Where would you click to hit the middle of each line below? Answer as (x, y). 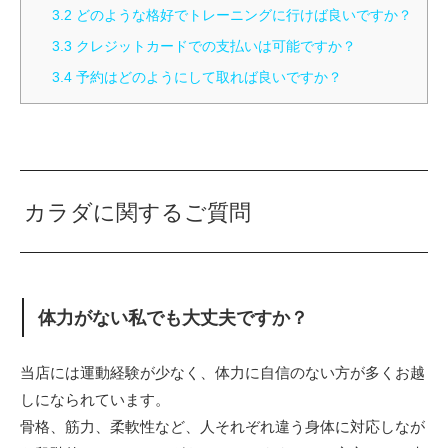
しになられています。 (95, 399)
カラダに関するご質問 (138, 213)
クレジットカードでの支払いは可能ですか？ (214, 46)
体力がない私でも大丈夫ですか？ (173, 317)
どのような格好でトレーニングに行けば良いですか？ (242, 15)
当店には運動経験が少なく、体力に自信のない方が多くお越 (222, 372)
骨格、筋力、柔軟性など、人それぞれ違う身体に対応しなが (222, 426)
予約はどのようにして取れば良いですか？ (207, 77)
